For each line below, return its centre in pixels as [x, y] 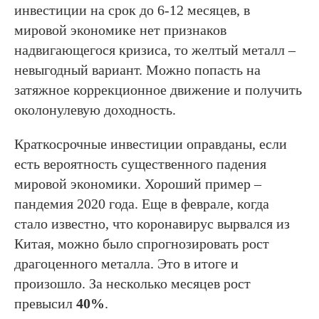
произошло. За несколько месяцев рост [132, 283]
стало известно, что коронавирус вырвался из [152, 223]
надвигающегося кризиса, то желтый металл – [155, 49]
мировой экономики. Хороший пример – [138, 183]
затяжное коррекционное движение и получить [158, 89]
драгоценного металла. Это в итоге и [126, 263]
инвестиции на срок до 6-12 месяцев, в [132, 10]
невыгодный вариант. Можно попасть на [137, 69]
